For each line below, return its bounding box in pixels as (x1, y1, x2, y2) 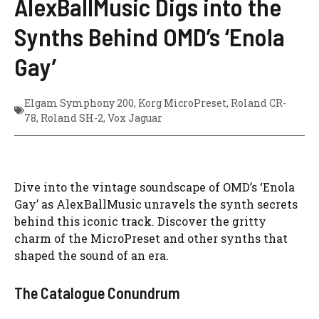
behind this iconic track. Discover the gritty (14, 214, 266, 229)
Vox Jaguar (108, 111, 162, 125)
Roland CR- (231, 96, 286, 110)
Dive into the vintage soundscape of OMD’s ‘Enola (14, 179, 295, 195)
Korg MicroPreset (138, 96, 226, 110)
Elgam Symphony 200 (24, 96, 134, 110)
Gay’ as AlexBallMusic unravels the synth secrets (14, 197, 298, 212)
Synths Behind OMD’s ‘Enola (14, 21, 285, 52)
